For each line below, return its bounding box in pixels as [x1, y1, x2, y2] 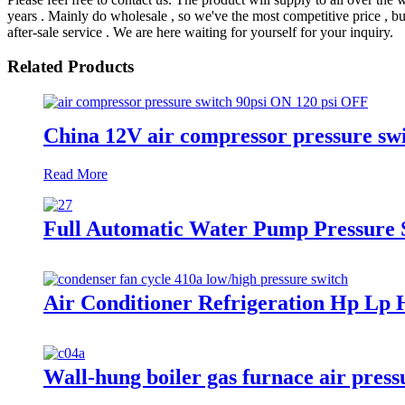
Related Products [7, 57, 134, 77]
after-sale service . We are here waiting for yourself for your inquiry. [7, 24, 393, 40]
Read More [43, 165, 108, 182]
